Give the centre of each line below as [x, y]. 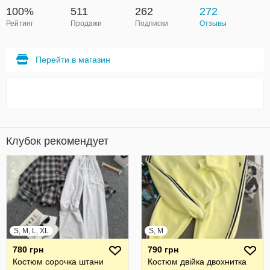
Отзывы [213, 24]
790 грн [163, 250]
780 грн [28, 250]
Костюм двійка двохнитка [197, 262]
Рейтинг [20, 24]
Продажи [86, 24]
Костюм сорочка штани [58, 262]
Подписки [152, 24]
